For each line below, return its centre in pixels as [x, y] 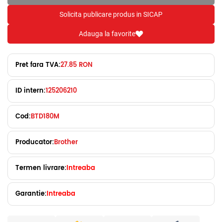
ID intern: [30, 91]
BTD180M [45, 116]
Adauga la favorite [107, 33]
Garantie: [31, 194]
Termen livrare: [41, 168]
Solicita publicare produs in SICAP [111, 14]
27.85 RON [77, 65]
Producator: [35, 142]
